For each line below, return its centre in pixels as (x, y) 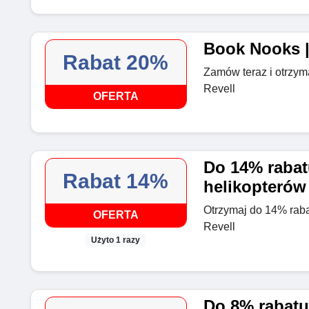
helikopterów (255, 186)
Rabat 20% (116, 62)
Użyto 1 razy (116, 240)
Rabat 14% (116, 181)
